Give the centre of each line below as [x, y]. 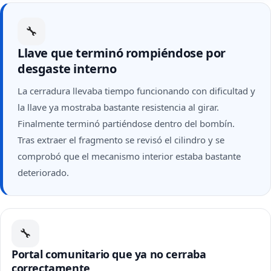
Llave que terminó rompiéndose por [122, 53]
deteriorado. [43, 172]
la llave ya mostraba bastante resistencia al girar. [118, 107]
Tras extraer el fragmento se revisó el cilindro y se [121, 140]
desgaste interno [67, 69]
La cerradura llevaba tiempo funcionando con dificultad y [136, 91]
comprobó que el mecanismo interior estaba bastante [129, 156]
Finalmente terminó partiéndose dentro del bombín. [126, 123]
